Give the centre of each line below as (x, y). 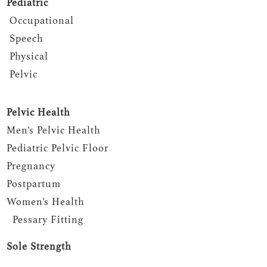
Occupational (42, 20)
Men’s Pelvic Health (54, 131)
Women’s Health (46, 202)
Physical (27, 56)
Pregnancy (31, 166)
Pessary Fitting (48, 220)
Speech (27, 38)
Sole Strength (39, 246)
